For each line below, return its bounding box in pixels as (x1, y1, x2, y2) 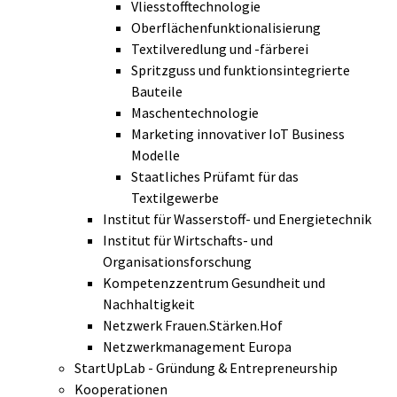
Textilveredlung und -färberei (131, 40, 308, 58)
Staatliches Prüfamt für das (131, 167, 299, 186)
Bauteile (131, 82, 183, 101)
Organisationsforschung (103, 253, 252, 271)
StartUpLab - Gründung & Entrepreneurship (74, 359, 338, 378)
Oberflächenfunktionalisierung (131, 19, 321, 37)
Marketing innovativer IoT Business (131, 125, 345, 144)
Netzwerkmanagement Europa (103, 338, 292, 356)
